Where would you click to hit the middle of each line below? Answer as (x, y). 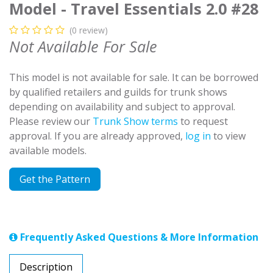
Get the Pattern (55, 179)
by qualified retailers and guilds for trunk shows (118, 92)
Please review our (51, 121)
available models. (48, 150)
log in (198, 136)
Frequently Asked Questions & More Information (138, 237)
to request (203, 121)
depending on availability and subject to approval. (122, 106)
